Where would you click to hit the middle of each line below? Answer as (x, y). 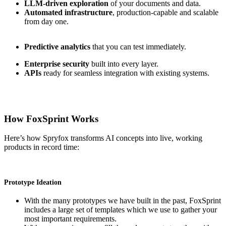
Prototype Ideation (33, 182)
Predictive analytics (58, 46)
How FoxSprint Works (52, 119)
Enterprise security (57, 64)
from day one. (46, 21)
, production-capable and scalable (165, 12)
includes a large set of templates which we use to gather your (121, 209)
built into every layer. (124, 64)
